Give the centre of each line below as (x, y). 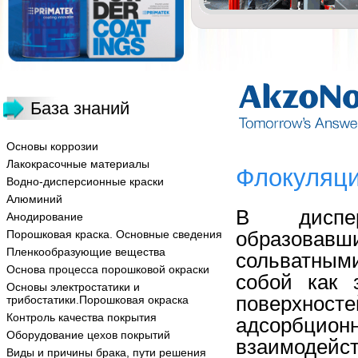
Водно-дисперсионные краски (85, 181)
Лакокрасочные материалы (78, 164)
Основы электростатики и (73, 287)
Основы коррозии (52, 146)
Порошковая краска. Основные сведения (114, 234)
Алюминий (34, 199)
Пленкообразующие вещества (86, 252)
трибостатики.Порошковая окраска (97, 300)
